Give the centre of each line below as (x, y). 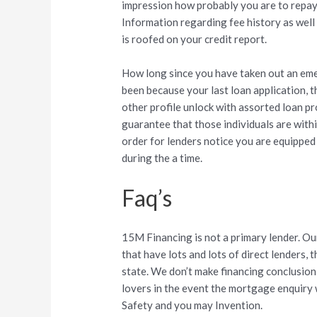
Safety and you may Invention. (192, 305)
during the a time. (162, 158)
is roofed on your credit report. (195, 39)
